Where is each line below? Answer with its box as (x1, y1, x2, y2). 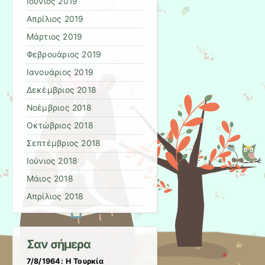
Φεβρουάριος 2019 (26, 50, 102, 60)
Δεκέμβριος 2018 (26, 85, 97, 95)
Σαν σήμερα (26, 237, 91, 252)
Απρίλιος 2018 (26, 192, 84, 202)
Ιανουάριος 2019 (26, 67, 94, 77)
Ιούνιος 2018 (26, 156, 78, 166)
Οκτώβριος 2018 (26, 121, 93, 131)
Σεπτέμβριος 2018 (26, 138, 101, 148)
